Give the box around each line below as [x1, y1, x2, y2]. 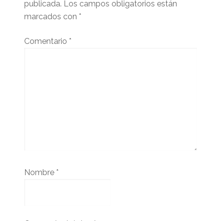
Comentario [24, 36, 69, 46]
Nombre [24, 167, 56, 177]
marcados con [24, 11, 79, 21]
